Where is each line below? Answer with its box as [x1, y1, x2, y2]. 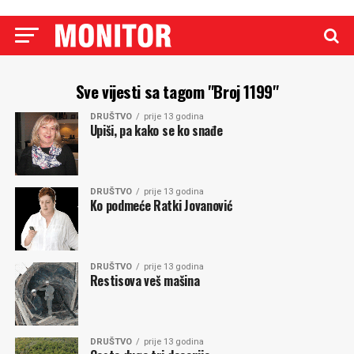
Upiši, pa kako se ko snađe [89, 121, 223, 140]
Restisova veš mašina [89, 271, 200, 290]
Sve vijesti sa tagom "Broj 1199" [75, 79, 279, 104]
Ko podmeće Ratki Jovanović [89, 196, 232, 215]
